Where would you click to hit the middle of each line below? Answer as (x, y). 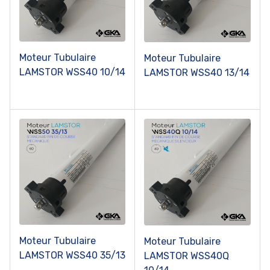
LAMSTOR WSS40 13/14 (197, 73)
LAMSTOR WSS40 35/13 (72, 256)
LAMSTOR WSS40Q (187, 256)
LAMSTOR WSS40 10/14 (72, 72)
